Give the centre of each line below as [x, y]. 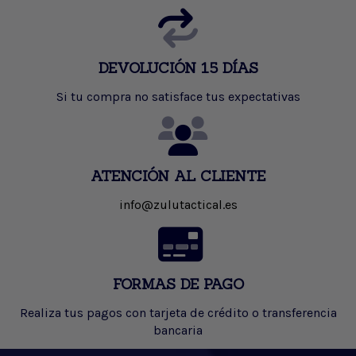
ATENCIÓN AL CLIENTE [178, 176]
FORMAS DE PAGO [178, 284]
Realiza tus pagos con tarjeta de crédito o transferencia [178, 312]
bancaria [178, 330]
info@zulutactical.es [178, 204]
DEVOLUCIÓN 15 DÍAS [178, 68]
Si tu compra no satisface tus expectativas [178, 96]
